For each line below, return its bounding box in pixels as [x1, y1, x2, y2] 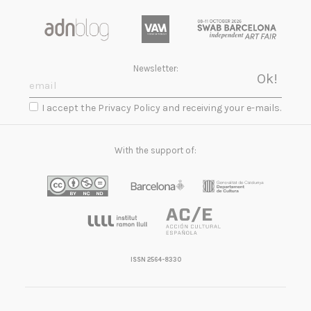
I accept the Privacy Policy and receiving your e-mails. [42, 102, 282, 115]
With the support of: [115, 145, 196, 156]
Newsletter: [133, 63, 178, 74]
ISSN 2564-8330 [130, 256, 181, 264]
